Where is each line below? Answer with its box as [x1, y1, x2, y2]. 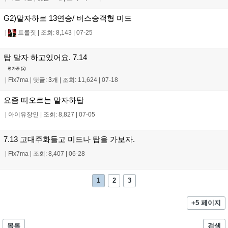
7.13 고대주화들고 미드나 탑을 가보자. [4, 134, 135, 144]
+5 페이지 [191, 199, 221, 207]
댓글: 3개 [33, 76, 58, 83]
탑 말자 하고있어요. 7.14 [4, 53, 87, 62]
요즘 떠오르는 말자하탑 [4, 95, 84, 104]
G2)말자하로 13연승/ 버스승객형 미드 [4, 14, 132, 23]
